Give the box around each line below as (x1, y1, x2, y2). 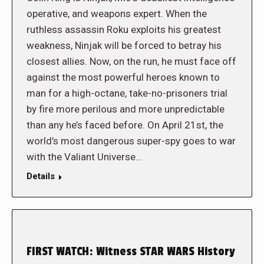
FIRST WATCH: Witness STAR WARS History (27, 245, 235, 259)
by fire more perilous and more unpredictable (27, 103, 225, 115)
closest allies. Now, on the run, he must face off (27, 55, 236, 67)
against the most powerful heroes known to (27, 71, 220, 83)
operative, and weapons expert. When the (27, 8, 207, 19)
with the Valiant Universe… (27, 151, 142, 163)
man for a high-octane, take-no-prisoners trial (27, 87, 227, 99)
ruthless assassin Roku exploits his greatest (27, 24, 221, 35)
